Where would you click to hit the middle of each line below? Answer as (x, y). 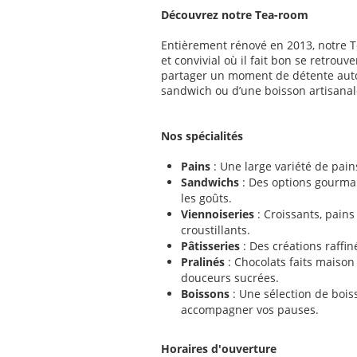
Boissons (207, 294)
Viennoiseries (218, 214)
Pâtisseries (212, 246)
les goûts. (206, 198)
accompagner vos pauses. (250, 310)
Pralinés (203, 262)
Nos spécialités (202, 136)
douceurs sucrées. (230, 278)
